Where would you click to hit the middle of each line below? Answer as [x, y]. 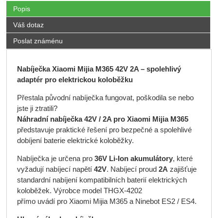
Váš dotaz [28, 25]
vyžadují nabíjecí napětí [55, 170]
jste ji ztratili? [37, 109]
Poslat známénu [38, 41]
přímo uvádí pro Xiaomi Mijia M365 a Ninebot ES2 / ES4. [107, 202]
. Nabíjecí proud [132, 170]
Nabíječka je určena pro [55, 159]
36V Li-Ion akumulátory [133, 159]
